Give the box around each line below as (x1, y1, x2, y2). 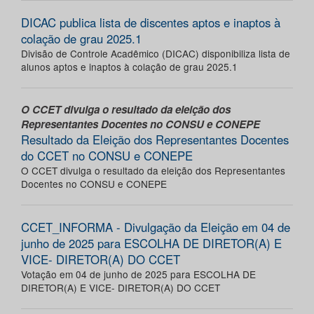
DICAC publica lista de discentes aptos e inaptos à (21, 14, 280, 32)
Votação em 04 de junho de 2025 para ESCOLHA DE (21, 267, 256, 282)
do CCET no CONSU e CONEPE (21, 147, 193, 165)
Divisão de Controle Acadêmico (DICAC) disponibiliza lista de (21, 46, 290, 61)
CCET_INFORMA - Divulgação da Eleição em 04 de (21, 219, 290, 236)
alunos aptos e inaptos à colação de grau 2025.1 (21, 60, 238, 74)
